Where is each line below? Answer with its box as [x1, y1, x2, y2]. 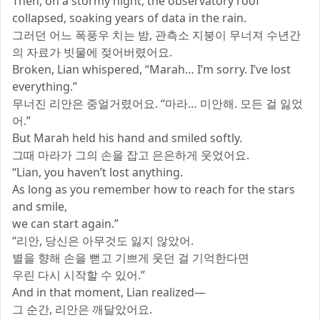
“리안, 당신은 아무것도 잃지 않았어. [12, 233, 194, 249]
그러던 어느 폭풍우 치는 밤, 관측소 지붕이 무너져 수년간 [12, 27, 301, 44]
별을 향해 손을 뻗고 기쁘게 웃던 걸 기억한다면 [12, 250, 249, 266]
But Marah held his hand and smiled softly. [12, 130, 242, 146]
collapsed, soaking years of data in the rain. [12, 10, 246, 26]
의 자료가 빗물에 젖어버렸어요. [12, 44, 172, 61]
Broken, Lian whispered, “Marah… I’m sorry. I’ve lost [12, 61, 291, 78]
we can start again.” [12, 216, 119, 232]
